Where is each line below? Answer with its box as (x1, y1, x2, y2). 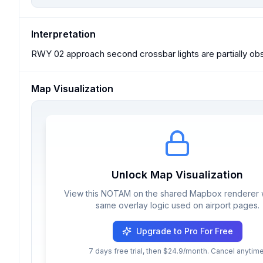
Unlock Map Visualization (112, 168, 243, 181)
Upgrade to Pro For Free (136, 226, 233, 236)
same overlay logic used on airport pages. (95, 200, 259, 210)
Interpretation (31, 28, 96, 40)
